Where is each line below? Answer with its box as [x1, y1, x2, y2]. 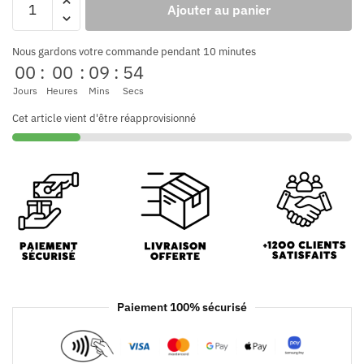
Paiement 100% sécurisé [117, 300, 247, 315]
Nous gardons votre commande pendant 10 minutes [12, 45, 256, 59]
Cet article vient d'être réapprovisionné [12, 111, 196, 126]
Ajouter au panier [167, 2, 271, 19]
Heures [46, 84, 78, 97]
